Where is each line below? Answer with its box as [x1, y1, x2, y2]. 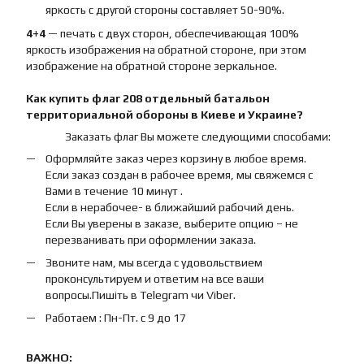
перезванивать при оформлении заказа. [45, 232, 256, 246]
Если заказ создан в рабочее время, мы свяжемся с [45, 167, 313, 181]
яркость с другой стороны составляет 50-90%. [45, 3, 284, 17]
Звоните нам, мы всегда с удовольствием [45, 255, 262, 269]
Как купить [26, 91, 89, 105]
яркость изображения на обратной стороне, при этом [26, 42, 306, 56]
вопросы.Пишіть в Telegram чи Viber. [45, 288, 236, 301]
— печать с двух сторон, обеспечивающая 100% [45, 26, 299, 40]
